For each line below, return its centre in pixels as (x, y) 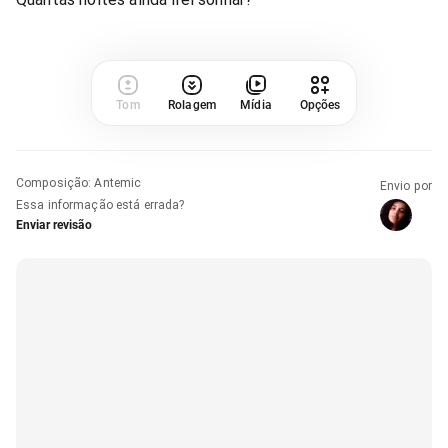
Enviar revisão (54, 224)
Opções (320, 104)
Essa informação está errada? (100, 204)
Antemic (118, 182)
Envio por (405, 185)
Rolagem (192, 104)
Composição (52, 182)
